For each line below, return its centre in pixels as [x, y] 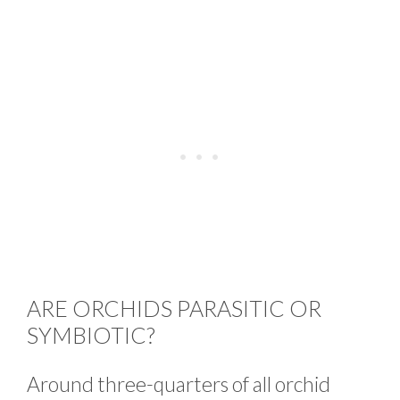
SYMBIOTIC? [91, 334]
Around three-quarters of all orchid [179, 383]
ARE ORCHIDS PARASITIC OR [174, 308]
